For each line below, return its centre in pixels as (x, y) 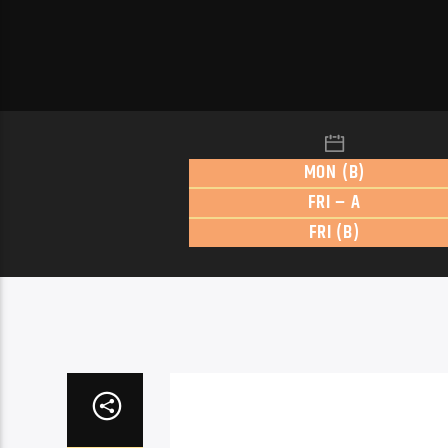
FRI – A (334, 202)
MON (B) (334, 172)
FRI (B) (334, 232)
